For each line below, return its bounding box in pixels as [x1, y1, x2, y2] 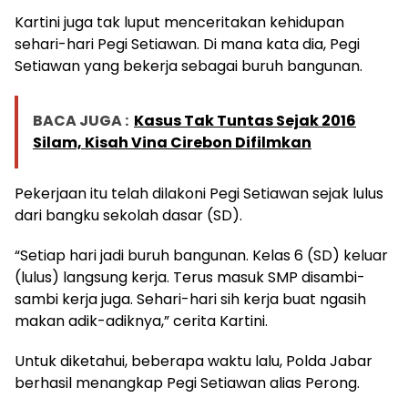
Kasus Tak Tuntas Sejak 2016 [134, 110, 356, 132]
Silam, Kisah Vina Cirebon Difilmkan [33, 132, 311, 154]
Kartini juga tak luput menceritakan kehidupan [15, 12, 344, 34]
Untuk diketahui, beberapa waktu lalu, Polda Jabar [15, 351, 372, 372]
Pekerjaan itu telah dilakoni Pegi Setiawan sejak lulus [15, 183, 383, 205]
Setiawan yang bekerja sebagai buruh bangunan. [15, 56, 362, 77]
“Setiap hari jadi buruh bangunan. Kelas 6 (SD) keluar [15, 245, 388, 267]
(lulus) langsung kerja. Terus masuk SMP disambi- [15, 267, 365, 289]
